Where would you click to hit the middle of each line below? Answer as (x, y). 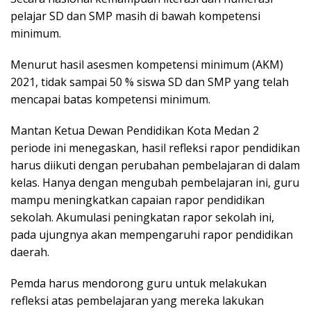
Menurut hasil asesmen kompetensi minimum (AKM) (147, 64)
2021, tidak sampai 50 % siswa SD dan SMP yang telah (150, 82)
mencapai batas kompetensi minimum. (110, 99)
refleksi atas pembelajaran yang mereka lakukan (137, 300)
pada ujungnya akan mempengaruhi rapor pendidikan (152, 234)
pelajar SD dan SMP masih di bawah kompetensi (135, 16)
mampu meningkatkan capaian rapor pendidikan (137, 200)
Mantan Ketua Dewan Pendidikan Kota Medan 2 (135, 130)
